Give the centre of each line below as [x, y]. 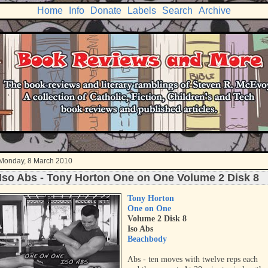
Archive [215, 10]
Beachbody [147, 239]
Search [177, 10]
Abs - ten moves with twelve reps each [193, 259]
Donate [106, 10]
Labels [142, 10]
